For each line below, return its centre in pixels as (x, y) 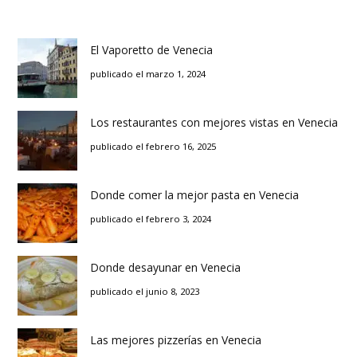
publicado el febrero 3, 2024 (151, 219)
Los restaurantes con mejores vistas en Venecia (214, 123)
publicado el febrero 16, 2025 (153, 147)
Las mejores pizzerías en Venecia (176, 340)
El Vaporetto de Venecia (151, 50)
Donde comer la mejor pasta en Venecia (194, 195)
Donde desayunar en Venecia (165, 268)
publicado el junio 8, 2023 (145, 292)
